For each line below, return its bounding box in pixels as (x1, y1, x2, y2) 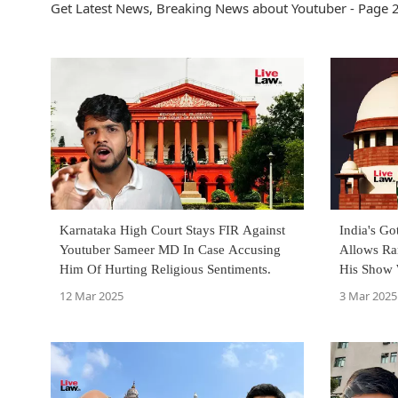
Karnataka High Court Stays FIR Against (60, 223, 285, 238)
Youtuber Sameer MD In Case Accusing (60, 243, 281, 258)
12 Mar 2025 (60, 288, 123, 305)
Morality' (339, 282, 389, 297)
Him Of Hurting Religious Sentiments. (60, 262, 271, 277)
